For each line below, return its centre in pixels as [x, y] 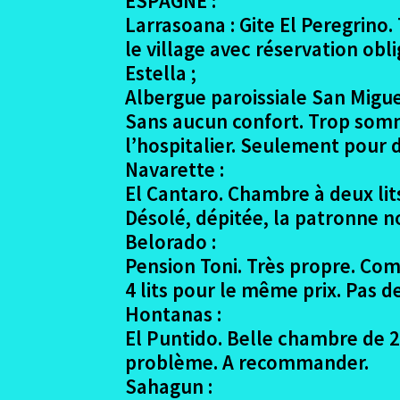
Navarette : [175, 169]
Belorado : [171, 241]
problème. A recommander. [247, 362]
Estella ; [161, 72]
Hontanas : [174, 313]
